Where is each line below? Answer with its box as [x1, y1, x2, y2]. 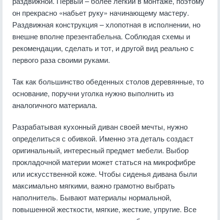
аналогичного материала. [12, 100, 97, 110]
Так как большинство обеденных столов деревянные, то [12, 76, 204, 86]
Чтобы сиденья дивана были [99, 168, 197, 179]
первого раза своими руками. [12, 55, 110, 65]
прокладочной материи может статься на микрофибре [12, 157, 195, 167]
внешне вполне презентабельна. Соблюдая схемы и [12, 31, 190, 41]
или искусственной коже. [12, 168, 99, 179]
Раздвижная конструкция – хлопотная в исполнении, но [12, 19, 200, 29]
